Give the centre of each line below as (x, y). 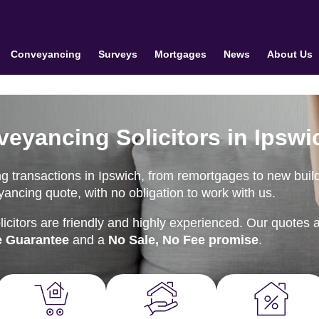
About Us (289, 54)
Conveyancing (46, 54)
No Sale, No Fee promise (183, 240)
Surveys (117, 54)
